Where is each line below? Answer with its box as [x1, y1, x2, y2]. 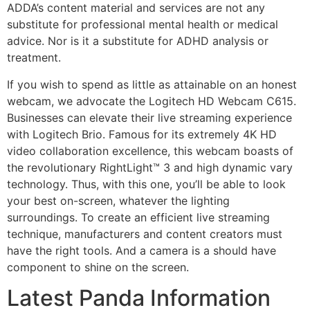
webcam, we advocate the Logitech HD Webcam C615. [7, 93, 296, 108]
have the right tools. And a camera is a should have [7, 243, 276, 257]
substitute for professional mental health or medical [7, 17, 278, 32]
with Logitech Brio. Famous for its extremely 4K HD [7, 127, 277, 141]
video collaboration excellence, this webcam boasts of [7, 143, 293, 158]
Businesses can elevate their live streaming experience [7, 110, 292, 125]
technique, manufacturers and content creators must [7, 226, 282, 241]
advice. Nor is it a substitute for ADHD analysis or [7, 34, 268, 48]
